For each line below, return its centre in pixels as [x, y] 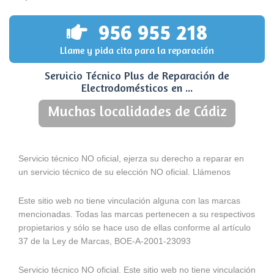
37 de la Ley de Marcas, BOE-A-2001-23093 [105, 241]
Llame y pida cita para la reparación [137, 50]
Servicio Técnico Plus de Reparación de [137, 75]
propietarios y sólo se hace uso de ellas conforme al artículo [135, 227]
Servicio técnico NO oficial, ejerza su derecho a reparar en [131, 158]
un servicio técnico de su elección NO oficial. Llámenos [124, 172]
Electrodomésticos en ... [137, 87]
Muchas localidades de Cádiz [137, 111]
